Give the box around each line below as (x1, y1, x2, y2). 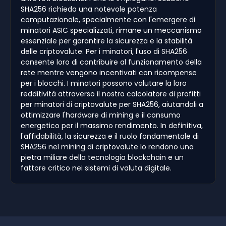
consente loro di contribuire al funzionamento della (21, 56, 202, 67)
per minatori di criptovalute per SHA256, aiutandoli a (21, 99, 203, 109)
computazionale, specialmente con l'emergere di (21, 14, 195, 25)
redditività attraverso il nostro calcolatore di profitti (21, 88, 201, 99)
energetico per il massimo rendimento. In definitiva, (21, 120, 203, 131)
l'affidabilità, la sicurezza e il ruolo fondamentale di (21, 131, 199, 141)
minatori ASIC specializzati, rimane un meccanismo (21, 25, 202, 35)
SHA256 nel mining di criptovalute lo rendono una (21, 141, 194, 152)
